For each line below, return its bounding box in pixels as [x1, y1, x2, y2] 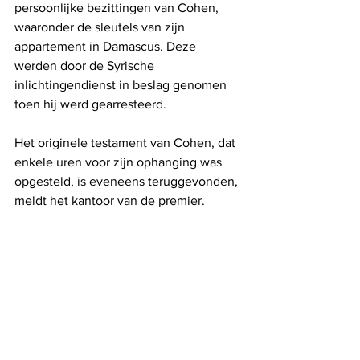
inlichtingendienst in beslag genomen [14, 77, 230, 92]
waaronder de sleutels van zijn [14, 19, 188, 34]
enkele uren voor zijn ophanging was [14, 154, 225, 169]
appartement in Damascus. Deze [14, 39, 199, 53]
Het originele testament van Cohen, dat [14, 135, 239, 149]
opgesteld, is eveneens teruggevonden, [14, 174, 241, 188]
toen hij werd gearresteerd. [14, 96, 166, 111]
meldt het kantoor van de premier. [14, 193, 205, 207]
